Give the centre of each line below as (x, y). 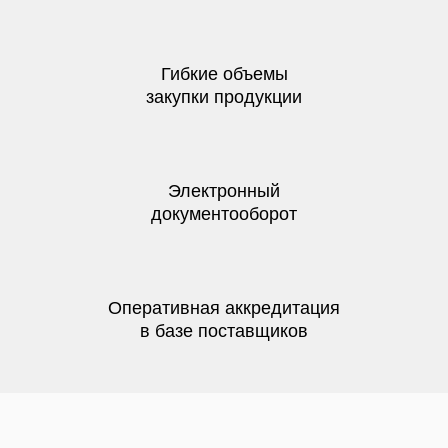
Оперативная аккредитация (224, 308)
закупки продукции (224, 97)
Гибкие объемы (224, 74)
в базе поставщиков (224, 331)
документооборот (224, 214)
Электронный (224, 191)
